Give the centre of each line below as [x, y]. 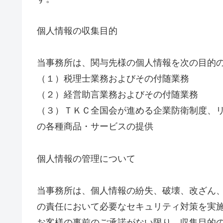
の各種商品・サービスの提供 [95, 127]
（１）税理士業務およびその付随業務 [113, 79]
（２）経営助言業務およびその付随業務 [117, 95]
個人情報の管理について [86, 159]
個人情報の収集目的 [77, 31]
